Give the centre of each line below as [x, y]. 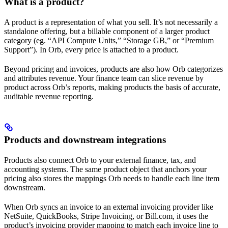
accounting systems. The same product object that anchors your [105, 169]
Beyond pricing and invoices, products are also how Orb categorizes [113, 69]
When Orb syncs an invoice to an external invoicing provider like [109, 207]
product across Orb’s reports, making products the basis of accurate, [112, 87]
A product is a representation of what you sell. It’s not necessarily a [111, 22]
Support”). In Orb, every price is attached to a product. [92, 49]
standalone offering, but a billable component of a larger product [107, 31]
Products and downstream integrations [85, 139]
